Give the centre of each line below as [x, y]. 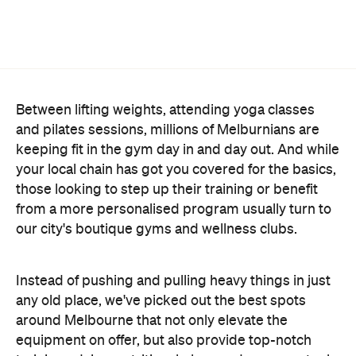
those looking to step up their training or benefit [167, 118]
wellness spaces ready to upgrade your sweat [161, 329]
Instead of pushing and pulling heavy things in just [173, 210]
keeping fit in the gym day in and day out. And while [178, 79]
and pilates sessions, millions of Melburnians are [168, 59]
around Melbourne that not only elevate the [152, 250]
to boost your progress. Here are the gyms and [165, 309]
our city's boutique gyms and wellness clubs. [157, 158]
